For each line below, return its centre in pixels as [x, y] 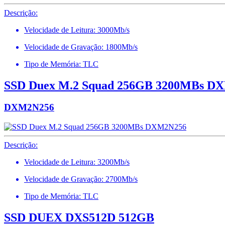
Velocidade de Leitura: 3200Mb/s [77, 162]
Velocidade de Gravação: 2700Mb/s [81, 179]
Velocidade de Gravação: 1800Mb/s [81, 47]
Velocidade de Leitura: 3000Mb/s [77, 30]
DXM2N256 [29, 107]
